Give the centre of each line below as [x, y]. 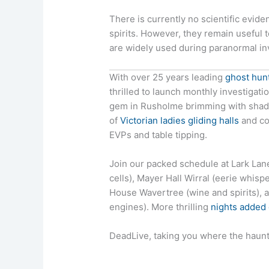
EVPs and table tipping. [159, 134]
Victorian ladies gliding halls [180, 120]
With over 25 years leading [168, 77]
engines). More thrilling [160, 207]
